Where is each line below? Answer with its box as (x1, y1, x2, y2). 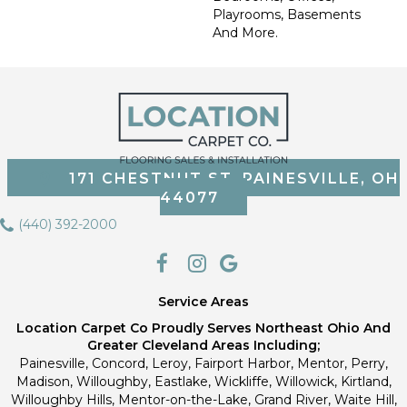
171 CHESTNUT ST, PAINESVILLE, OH (69, 170, 400, 188)
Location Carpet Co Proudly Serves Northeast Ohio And (16, 319, 391, 336)
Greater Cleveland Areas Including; (87, 336, 320, 353)
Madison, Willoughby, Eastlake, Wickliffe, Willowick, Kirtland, (15, 372, 392, 390)
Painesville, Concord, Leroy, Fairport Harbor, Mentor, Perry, (19, 354, 388, 372)
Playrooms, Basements (213, 6, 361, 23)
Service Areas (158, 293, 249, 310)
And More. (213, 25, 278, 41)
